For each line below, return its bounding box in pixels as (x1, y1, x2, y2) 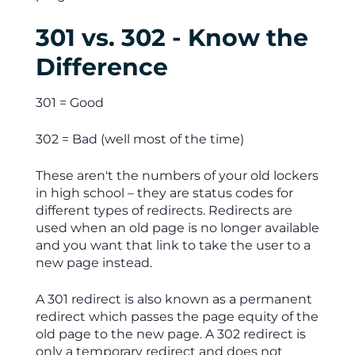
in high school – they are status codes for (35, 185, 293, 200)
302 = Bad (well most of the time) (35, 132, 244, 147)
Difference (35, 52, 168, 82)
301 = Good (35, 95, 104, 110)
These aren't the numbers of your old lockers (35, 168, 319, 183)
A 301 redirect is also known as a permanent (35, 292, 312, 307)
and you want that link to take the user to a (35, 238, 311, 253)
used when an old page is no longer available (35, 220, 319, 235)
